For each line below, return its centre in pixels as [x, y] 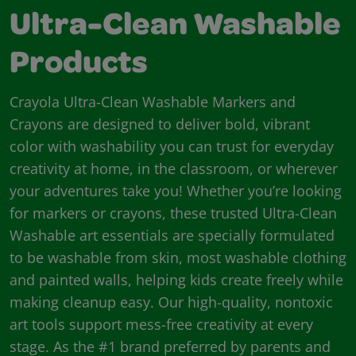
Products [79, 66]
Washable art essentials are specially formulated [172, 235]
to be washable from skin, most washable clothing [178, 257]
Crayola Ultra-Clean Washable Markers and [153, 101]
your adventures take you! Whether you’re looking [176, 190]
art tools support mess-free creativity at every [161, 324]
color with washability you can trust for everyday [172, 146]
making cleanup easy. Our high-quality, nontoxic [171, 302]
